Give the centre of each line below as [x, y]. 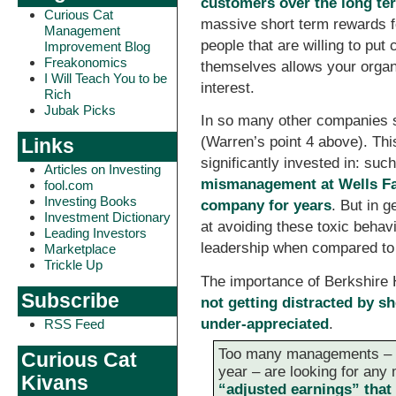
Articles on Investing [103, 169]
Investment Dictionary [107, 217]
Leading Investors [95, 233]
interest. [228, 88]
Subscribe [70, 301]
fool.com [69, 185]
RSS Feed [74, 324]
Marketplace [80, 249]
